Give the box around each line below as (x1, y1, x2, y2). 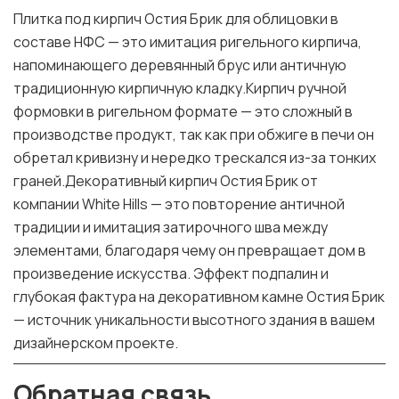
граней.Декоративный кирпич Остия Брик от (13, 171, 318, 191)
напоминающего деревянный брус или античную (13, 55, 346, 76)
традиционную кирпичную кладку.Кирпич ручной (13, 78, 346, 99)
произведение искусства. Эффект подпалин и (13, 264, 329, 284)
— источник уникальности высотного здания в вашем (13, 310, 375, 330)
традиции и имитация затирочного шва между (13, 217, 328, 238)
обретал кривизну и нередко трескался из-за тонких (13, 148, 376, 168)
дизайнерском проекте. (13, 333, 178, 354)
